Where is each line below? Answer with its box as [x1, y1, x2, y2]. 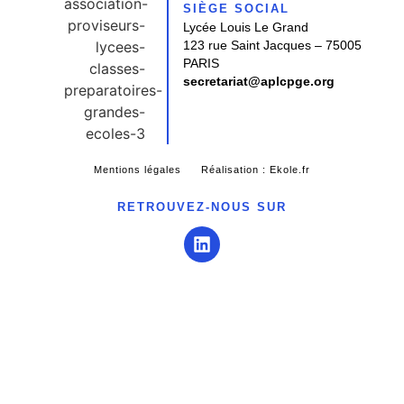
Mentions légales [94, 164, 182, 175]
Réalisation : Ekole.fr [200, 164, 310, 175]
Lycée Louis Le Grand [183, 20, 309, 34]
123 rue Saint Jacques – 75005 [183, 38, 363, 52]
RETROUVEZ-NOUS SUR [117, 200, 287, 214]
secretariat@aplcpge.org [183, 74, 335, 88]
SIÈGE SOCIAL [183, 2, 290, 15]
